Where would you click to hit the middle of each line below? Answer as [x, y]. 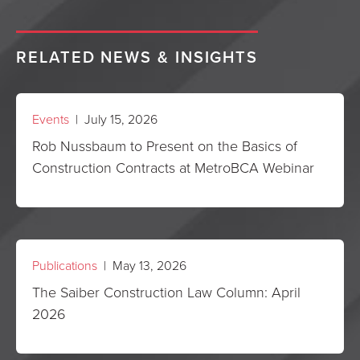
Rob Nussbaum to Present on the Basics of [165, 145]
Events [51, 119]
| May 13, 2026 [142, 265]
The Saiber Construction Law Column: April [166, 292]
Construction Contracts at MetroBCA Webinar [173, 167]
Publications [65, 265]
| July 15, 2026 [113, 119]
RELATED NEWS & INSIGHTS [137, 57]
